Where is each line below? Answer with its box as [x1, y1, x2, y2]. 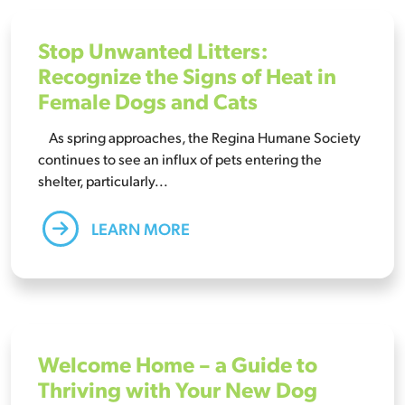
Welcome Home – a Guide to [38, 348, 317, 378]
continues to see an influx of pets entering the [38, 148, 322, 168]
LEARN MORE [88, 217, 190, 239]
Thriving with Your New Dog [38, 373, 317, 403]
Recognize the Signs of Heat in [38, 60, 336, 89]
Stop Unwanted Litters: [38, 34, 268, 64]
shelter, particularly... [38, 170, 168, 190]
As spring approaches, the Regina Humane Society [38, 127, 361, 146]
